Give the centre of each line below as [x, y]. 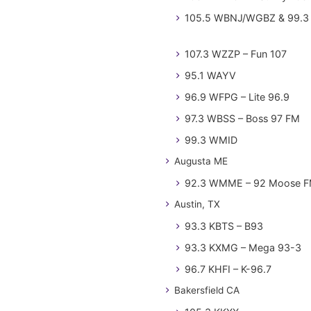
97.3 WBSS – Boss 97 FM [242, 119]
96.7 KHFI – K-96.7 [228, 269]
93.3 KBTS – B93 [224, 226]
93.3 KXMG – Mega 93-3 [243, 248]
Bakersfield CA [207, 291]
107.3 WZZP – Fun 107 [236, 54]
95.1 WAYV [210, 76]
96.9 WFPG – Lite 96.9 [237, 97]
